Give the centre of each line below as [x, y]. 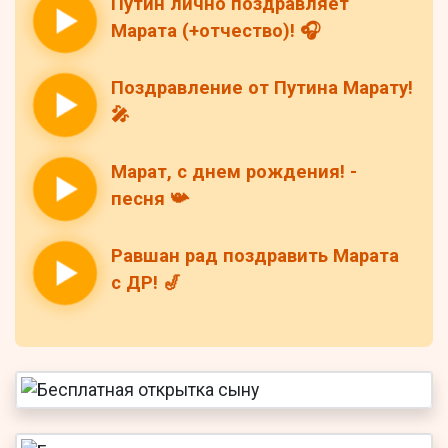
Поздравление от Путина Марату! [262, 88]
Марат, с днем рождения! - [234, 172]
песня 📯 [149, 199]
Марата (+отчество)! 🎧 [215, 31]
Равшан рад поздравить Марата [255, 256]
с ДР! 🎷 [146, 283]
